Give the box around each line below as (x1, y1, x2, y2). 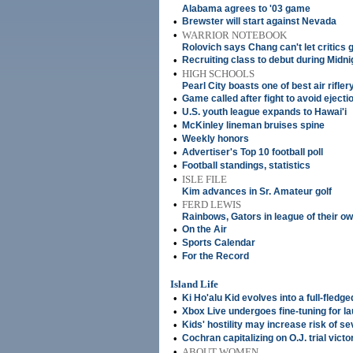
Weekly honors (182, 133, 249, 144)
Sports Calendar (182, 237, 255, 248)
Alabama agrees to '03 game (182, 3, 310, 14)
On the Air (182, 224, 227, 235)
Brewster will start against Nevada (182, 16, 336, 27)
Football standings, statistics (182, 160, 310, 171)
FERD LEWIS (182, 199, 241, 210)
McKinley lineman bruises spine (182, 120, 325, 131)
